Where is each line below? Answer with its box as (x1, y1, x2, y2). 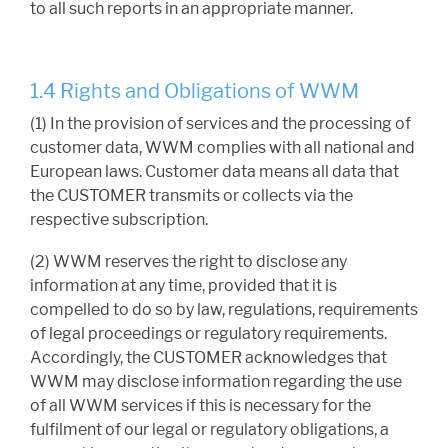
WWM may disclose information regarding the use (30, 372, 402, 392)
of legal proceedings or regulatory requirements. (30, 324, 387, 344)
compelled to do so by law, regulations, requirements (30, 300, 418, 320)
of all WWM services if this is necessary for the (30, 396, 371, 416)
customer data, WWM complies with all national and (30, 138, 415, 158)
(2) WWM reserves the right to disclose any (30, 252, 347, 272)
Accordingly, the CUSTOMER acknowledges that (30, 348, 387, 368)
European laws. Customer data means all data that (30, 162, 399, 182)
